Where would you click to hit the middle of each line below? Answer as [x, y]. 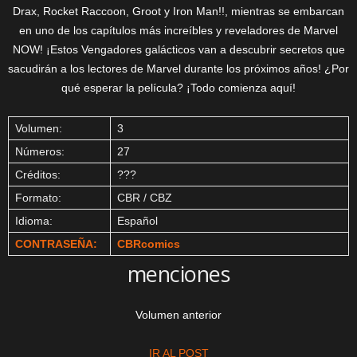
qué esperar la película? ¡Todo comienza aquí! [178, 88]
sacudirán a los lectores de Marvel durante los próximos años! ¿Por [178, 69]
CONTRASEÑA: [56, 244]
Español [137, 221]
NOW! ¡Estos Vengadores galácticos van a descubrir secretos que [178, 49]
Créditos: [38, 175]
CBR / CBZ [145, 198]
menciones [178, 274]
